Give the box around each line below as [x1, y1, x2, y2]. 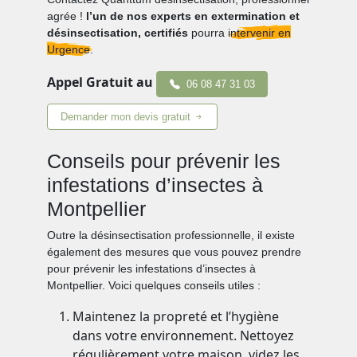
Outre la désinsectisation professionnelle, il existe [47, 229, 296, 242]
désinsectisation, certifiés [47, 26, 189, 40]
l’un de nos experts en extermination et [86, 10, 300, 23]
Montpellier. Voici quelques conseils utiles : [47, 279, 261, 292]
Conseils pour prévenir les [47, 150, 281, 173]
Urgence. [47, 43, 94, 57]
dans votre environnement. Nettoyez [73, 327, 295, 345]
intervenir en [228, 26, 292, 40]
